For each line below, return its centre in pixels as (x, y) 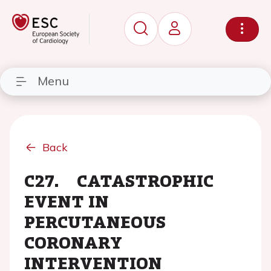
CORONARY (73, 242)
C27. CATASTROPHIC (119, 180)
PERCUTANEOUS (95, 221)
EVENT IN (67, 201)
